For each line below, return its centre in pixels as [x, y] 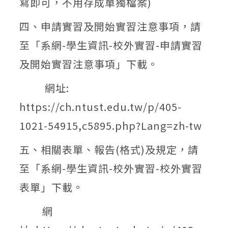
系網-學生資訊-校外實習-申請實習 [122, 45]
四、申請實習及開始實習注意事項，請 [110, 26]
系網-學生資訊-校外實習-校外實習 [122, 168]
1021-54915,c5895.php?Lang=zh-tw [111, 125]
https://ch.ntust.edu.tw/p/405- [101, 107]
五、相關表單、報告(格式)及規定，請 [109, 149]
